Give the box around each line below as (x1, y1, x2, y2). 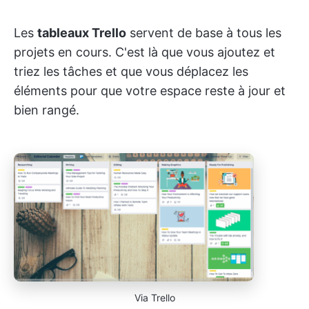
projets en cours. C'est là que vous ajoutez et (14, 45, 275, 60)
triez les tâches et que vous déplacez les (14, 64, 248, 79)
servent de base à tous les (126, 26, 281, 41)
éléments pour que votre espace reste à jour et (14, 83, 286, 99)
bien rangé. (14, 103, 79, 118)
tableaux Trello (37, 26, 126, 41)
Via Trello (134, 291, 175, 303)
